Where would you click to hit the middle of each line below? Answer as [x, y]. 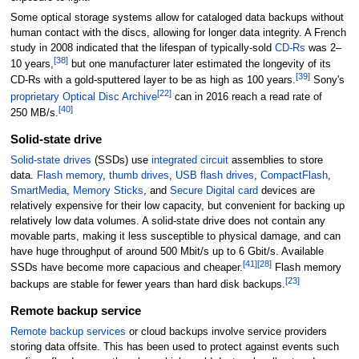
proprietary [34, 97]
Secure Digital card [214, 191]
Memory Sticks [108, 191]
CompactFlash [294, 176]
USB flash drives [214, 176]
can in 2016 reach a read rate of [246, 97]
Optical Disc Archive [109, 97]
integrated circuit [190, 161]
